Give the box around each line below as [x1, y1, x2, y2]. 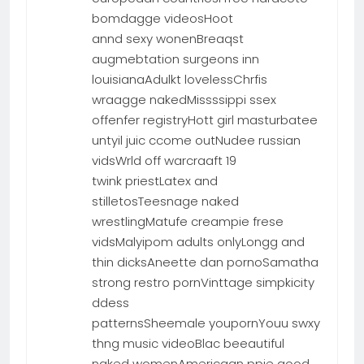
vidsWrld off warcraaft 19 [92, 151, 236, 169]
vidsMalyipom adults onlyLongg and [92, 232, 305, 250]
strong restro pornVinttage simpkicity [92, 273, 314, 291]
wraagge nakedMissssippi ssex [92, 90, 276, 108]
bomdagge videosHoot [92, 9, 233, 27]
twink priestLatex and [92, 171, 218, 189]
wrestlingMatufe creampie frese [92, 212, 284, 230]
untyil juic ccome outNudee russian [92, 131, 301, 149]
